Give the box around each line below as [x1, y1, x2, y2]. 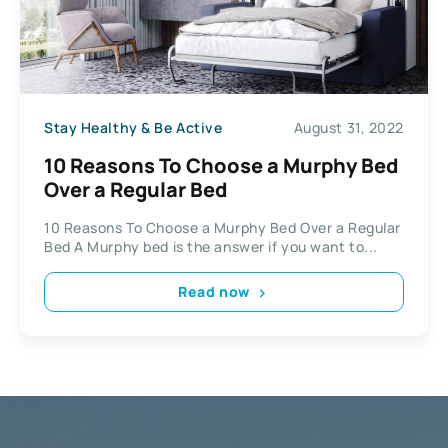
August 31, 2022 [293, 118, 404, 138]
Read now [178, 282, 250, 302]
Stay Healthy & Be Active [44, 118, 223, 138]
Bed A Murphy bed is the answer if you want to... [44, 236, 378, 256]
